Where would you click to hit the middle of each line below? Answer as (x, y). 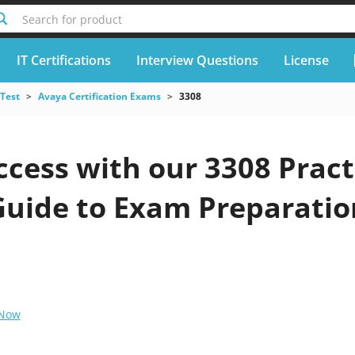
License (306, 60)
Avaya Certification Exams (99, 96)
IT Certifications (63, 60)
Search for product (72, 19)
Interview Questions (197, 60)
